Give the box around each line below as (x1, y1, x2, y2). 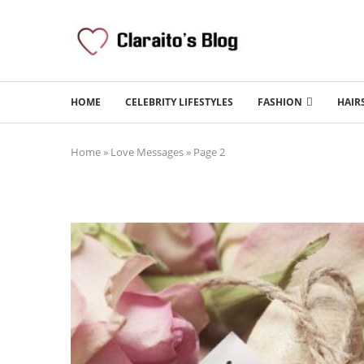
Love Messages (110, 144, 184, 159)
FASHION (258, 94, 302, 109)
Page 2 (193, 144, 225, 159)
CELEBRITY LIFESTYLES (125, 94, 233, 109)
